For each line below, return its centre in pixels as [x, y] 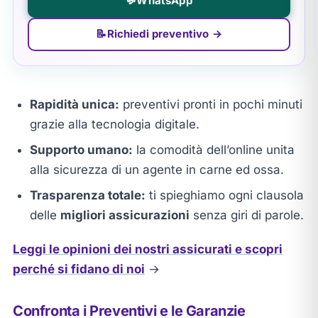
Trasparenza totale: [87, 195]
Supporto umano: [81, 149]
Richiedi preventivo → [164, 34]
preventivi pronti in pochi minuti [210, 104]
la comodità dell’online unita [213, 149]
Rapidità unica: [74, 104]
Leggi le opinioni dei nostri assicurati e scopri [147, 249]
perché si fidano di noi [78, 269]
